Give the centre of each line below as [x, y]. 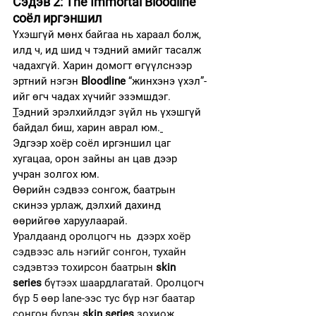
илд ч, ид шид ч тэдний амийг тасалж [108, 50]
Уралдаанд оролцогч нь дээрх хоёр [103, 236]
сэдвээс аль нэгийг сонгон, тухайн [101, 251]
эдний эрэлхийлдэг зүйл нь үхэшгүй [111, 112]
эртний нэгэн [47, 81]
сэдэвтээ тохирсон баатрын [84, 267]
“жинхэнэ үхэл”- [166, 81]
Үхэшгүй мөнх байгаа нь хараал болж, [108, 34]
